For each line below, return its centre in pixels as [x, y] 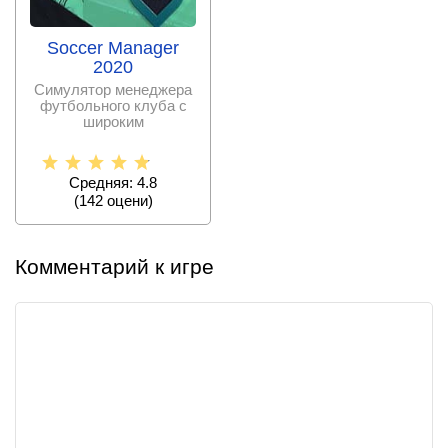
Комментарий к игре [114, 266]
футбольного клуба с [113, 105]
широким [113, 121]
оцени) [127, 200]
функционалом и [113, 137]
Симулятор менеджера [113, 89]
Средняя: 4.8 [113, 182]
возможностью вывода [113, 153]
